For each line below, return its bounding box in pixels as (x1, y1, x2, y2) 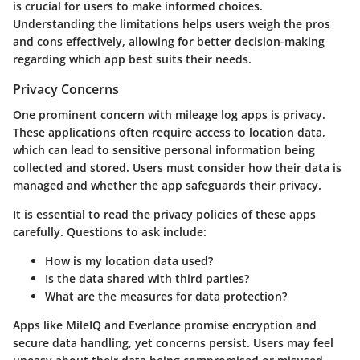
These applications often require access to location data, (13, 125, 325, 141)
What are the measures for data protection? (45, 288, 287, 305)
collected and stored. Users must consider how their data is (13, 160, 342, 176)
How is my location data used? (45, 253, 213, 269)
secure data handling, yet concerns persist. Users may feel (13, 335, 333, 351)
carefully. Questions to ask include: (13, 224, 207, 240)
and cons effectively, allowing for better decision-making (13, 34, 325, 50)
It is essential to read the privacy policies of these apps (13, 207, 316, 223)
